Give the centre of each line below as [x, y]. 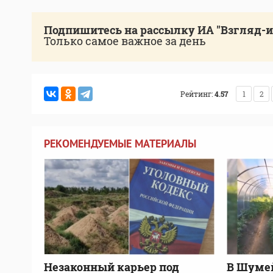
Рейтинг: [197, 94]
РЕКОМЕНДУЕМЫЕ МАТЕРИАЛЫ [120, 144]
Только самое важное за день [125, 41]
